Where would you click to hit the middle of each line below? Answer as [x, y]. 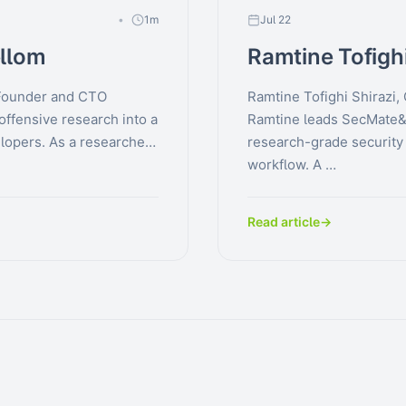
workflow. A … [292, 164]
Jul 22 [275, 19]
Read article [284, 222]
